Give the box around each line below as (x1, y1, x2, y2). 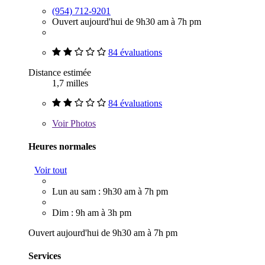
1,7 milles (52, 78, 88, 89)
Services (28, 250, 61, 261)
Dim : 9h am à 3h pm (52, 207, 131, 218)
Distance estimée (28, 67, 91, 78)
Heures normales (28, 141, 96, 152)
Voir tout (34, 164, 67, 175)
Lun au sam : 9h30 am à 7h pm (52, 186, 168, 196)
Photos (68, 118, 96, 129)
